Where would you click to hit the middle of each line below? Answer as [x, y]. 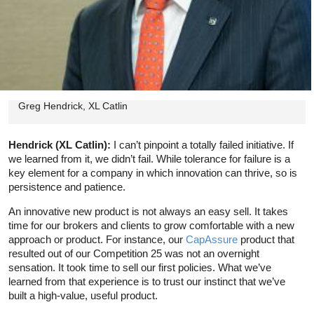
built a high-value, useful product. [83, 295]
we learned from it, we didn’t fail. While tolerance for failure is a [149, 158]
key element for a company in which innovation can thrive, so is [153, 172]
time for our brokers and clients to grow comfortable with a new [151, 225]
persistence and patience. [67, 186]
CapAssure [212, 239]
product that [266, 239]
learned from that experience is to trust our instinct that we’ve [147, 281]
